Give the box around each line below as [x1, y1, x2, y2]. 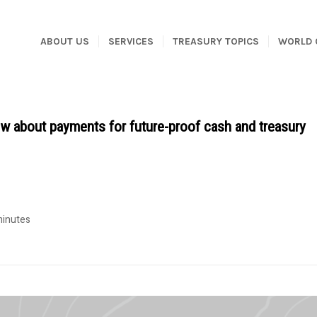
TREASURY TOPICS [173, 35, 259, 47]
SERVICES [108, 35, 154, 47]
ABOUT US [40, 35, 89, 47]
